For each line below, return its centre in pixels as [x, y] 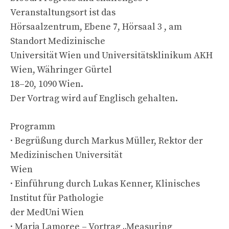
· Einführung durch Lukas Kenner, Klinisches [105, 184]
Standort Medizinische [58, 41]
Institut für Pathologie [57, 198]
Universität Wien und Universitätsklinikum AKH [111, 55]
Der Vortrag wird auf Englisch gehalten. [94, 98]
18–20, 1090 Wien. [47, 84]
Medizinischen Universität [66, 155]
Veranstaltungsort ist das [63, 12]
